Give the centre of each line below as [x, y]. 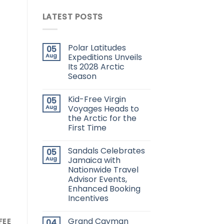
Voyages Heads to [103, 108]
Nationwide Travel [103, 169]
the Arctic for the [102, 118]
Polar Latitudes [97, 47]
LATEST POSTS [73, 17]
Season [82, 76]
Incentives [88, 198]
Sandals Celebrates [106, 150]
